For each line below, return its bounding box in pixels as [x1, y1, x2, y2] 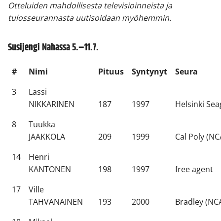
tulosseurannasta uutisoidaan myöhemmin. [8, 12, 171, 24]
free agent [175, 164, 213, 175]
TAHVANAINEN [29, 196, 83, 208]
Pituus [98, 66, 124, 77]
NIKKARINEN [29, 99, 74, 110]
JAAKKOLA [29, 131, 65, 143]
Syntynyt [132, 66, 167, 77]
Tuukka [29, 119, 55, 130]
